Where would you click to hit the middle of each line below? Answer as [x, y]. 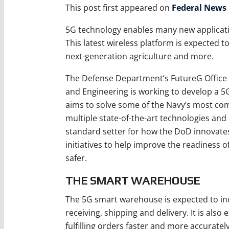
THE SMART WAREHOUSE [132, 180]
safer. [77, 158]
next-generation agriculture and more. [140, 56]
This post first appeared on [118, 7]
